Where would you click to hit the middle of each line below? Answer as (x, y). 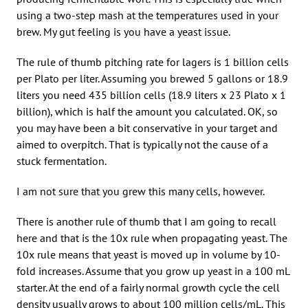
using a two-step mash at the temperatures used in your (147, 15)
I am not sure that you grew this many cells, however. (141, 191)
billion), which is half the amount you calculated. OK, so (147, 111)
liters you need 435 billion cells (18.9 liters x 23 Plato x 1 (151, 95)
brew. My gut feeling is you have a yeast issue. (123, 31)
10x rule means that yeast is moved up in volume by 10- (148, 254)
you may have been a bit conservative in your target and (147, 128)
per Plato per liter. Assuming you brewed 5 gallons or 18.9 (152, 78)
